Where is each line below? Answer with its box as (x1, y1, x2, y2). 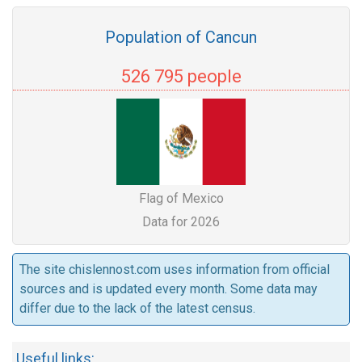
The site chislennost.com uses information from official (19, 262, 330, 277)
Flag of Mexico (138, 191, 224, 206)
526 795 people (120, 66, 242, 86)
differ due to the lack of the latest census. (19, 301, 255, 316)
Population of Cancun (105, 27, 257, 47)
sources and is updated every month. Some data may (19, 281, 318, 297)
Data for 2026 (142, 214, 220, 229)
